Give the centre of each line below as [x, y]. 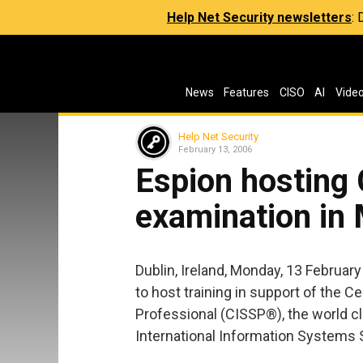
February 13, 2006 [215, 149]
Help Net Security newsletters [259, 17]
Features [247, 92]
